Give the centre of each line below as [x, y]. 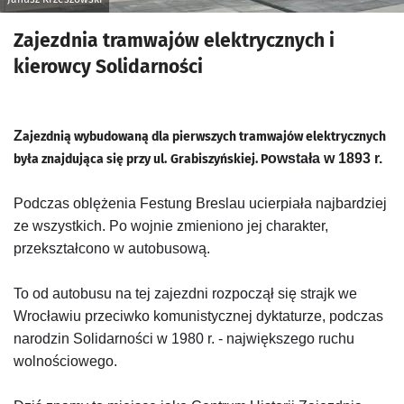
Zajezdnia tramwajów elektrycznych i [174, 41]
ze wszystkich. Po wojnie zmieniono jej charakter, [171, 226]
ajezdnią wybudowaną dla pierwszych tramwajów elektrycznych [204, 137]
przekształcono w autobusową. [112, 249]
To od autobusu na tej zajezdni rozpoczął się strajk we [185, 294]
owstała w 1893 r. [325, 159]
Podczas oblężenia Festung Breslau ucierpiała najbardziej [200, 204]
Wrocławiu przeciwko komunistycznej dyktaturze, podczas [198, 317]
